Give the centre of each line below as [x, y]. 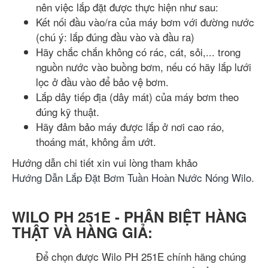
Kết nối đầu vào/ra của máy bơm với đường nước [145, 22]
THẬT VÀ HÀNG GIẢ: [82, 232]
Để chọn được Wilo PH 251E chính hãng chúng [141, 256]
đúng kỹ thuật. [68, 111]
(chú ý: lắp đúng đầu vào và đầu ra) [115, 36]
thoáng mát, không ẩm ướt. [96, 141]
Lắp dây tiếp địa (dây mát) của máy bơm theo [137, 96]
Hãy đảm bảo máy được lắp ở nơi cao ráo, [130, 126]
